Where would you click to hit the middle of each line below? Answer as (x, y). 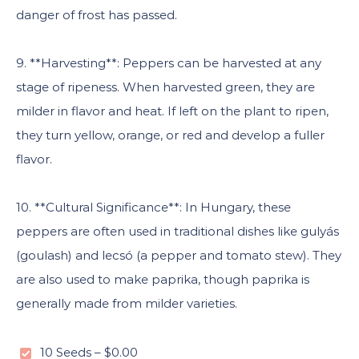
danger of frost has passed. (97, 15)
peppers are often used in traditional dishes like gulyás (177, 231)
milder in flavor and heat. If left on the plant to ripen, (172, 111)
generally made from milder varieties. (127, 303)
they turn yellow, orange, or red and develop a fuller (170, 135)
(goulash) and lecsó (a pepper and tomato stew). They (179, 255)
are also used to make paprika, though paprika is (163, 279)
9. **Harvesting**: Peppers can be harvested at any (169, 63)
